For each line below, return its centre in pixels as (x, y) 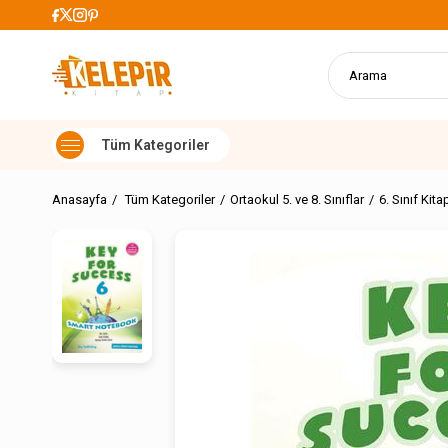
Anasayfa (79, 199)
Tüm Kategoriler (170, 199)
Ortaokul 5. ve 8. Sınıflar (297, 199)
